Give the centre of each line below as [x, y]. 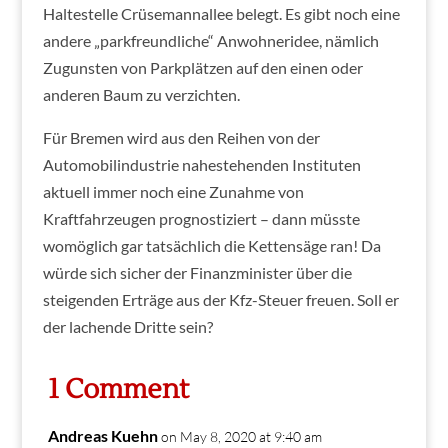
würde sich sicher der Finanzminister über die [197, 272]
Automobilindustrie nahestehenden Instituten [201, 164]
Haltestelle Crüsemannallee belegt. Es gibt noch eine [221, 13]
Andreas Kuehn [102, 435]
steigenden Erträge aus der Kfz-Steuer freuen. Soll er [220, 299]
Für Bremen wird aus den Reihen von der [181, 137]
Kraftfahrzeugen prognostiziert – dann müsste [201, 218]
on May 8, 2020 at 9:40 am [241, 436]
